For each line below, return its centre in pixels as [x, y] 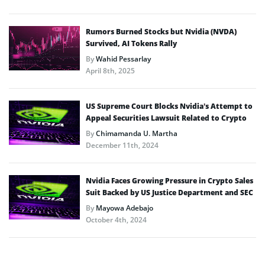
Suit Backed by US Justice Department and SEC [169, 192]
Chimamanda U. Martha [137, 133]
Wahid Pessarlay [123, 59]
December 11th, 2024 [122, 145]
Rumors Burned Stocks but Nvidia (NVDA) [161, 31]
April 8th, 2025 [110, 70]
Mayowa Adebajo [125, 208]
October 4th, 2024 [116, 219]
